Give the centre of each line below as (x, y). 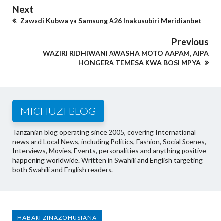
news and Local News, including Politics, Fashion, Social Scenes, (109, 142)
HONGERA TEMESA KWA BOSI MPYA (140, 63)
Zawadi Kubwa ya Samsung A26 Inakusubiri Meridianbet (110, 21)
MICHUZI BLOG (58, 111)
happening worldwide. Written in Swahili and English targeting (108, 160)
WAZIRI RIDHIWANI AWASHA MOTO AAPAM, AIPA (126, 53)
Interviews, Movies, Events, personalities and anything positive (109, 151)
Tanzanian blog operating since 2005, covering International (104, 132)
